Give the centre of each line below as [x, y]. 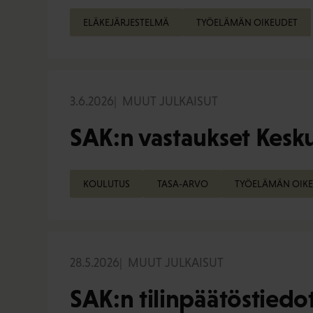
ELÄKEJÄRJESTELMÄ [126, 22]
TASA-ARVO [182, 183]
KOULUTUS [107, 183]
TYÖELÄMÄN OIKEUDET [247, 22]
